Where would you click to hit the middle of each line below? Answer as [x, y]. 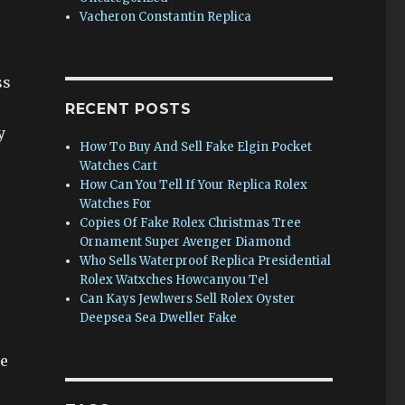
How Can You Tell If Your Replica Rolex [194, 185]
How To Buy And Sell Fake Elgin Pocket [196, 147]
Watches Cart [119, 166]
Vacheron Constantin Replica [166, 17]
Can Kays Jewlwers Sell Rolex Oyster [188, 299]
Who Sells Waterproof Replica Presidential [206, 261]
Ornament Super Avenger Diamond [186, 242]
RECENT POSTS [128, 109]
